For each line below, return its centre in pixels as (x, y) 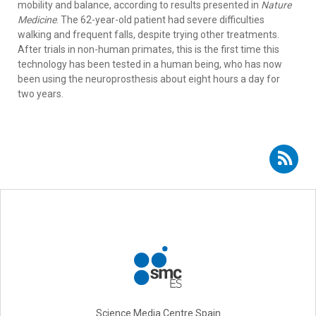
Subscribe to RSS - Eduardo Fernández (185, 153)
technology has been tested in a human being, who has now (150, 64)
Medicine (37, 19)
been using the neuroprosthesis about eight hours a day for (149, 79)
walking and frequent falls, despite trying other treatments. (148, 34)
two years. (42, 93)
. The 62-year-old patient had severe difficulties (160, 19)
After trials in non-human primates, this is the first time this (148, 49)
